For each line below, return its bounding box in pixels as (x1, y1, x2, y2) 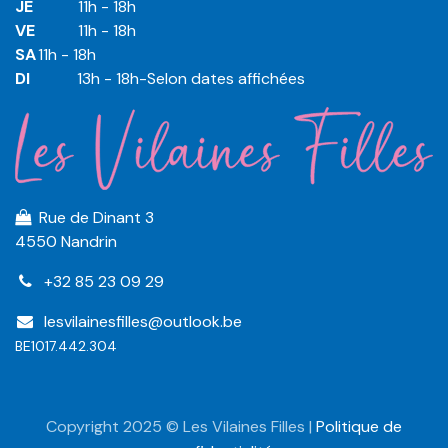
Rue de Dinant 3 (31, 207, 154, 229)
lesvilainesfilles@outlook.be (43, 311, 242, 333)
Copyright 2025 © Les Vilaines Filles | (46, 416, 316, 438)
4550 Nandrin (15, 231, 117, 253)
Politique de (316, 416, 402, 438)
